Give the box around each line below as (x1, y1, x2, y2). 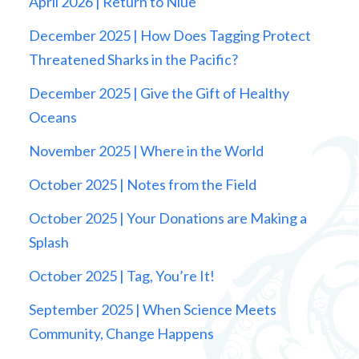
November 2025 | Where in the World (28, 142, 264, 160)
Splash (28, 233, 69, 252)
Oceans (28, 108, 77, 127)
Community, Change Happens (28, 325, 214, 343)
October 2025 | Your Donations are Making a (28, 209, 307, 228)
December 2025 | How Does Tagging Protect (28, 26, 311, 45)
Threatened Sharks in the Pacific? (28, 50, 238, 69)
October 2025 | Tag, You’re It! (28, 267, 217, 285)
